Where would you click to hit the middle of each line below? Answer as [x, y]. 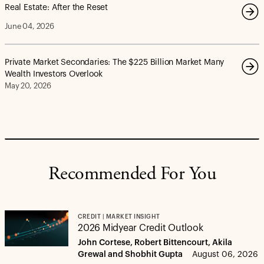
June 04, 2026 [29, 27]
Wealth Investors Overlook [54, 74]
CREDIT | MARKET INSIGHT [119, 217]
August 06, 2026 [225, 255]
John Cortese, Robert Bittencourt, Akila [155, 243]
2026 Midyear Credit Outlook [141, 228]
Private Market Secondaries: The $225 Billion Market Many [115, 62]
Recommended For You [132, 175]
